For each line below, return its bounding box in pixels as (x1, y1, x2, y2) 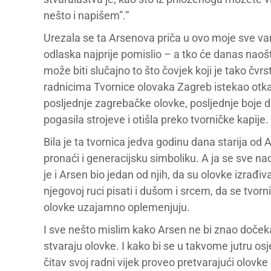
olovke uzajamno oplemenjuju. (44, 201, 190, 214)
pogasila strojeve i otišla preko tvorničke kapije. (44, 113, 269, 126)
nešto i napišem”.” (44, 9, 129, 22)
